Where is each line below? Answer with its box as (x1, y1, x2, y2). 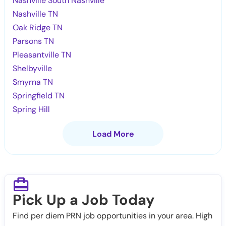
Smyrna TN (13, 76, 53, 87)
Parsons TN (13, 35, 54, 46)
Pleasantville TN (13, 49, 72, 60)
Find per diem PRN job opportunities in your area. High (13, 210, 212, 221)
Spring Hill (13, 103, 50, 115)
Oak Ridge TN (13, 22, 63, 33)
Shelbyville (13, 63, 52, 74)
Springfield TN (13, 90, 65, 101)
